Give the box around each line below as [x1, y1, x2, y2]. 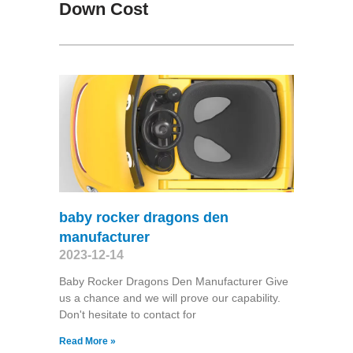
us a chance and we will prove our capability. [58, 291, 281, 304]
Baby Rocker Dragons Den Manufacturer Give [58, 274, 288, 288]
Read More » [58, 335, 116, 347]
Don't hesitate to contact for [58, 307, 196, 321]
